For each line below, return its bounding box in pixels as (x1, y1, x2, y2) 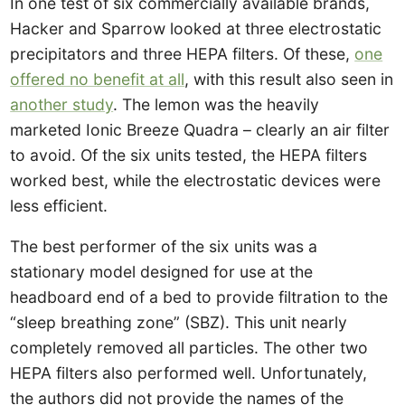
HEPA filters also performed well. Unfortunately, (10, 363, 368, 383)
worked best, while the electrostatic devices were (10, 170, 381, 190)
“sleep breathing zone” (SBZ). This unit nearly (10, 313, 348, 333)
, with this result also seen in (184, 69, 394, 89)
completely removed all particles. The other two (10, 338, 369, 358)
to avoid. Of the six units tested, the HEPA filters (10, 145, 368, 165)
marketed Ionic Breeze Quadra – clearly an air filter (10, 119, 391, 139)
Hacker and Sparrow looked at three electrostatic (10, 18, 382, 38)
